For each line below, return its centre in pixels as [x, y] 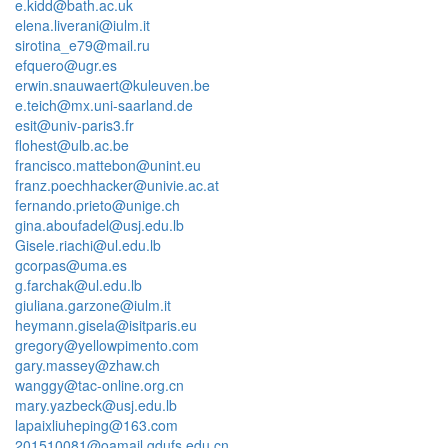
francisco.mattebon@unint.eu [108, 165]
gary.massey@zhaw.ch [87, 365]
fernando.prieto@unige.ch [97, 205]
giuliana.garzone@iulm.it [93, 305]
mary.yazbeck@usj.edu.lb [96, 405]
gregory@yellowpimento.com [107, 345]
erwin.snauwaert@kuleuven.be [112, 85]
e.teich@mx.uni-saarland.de [104, 105]
